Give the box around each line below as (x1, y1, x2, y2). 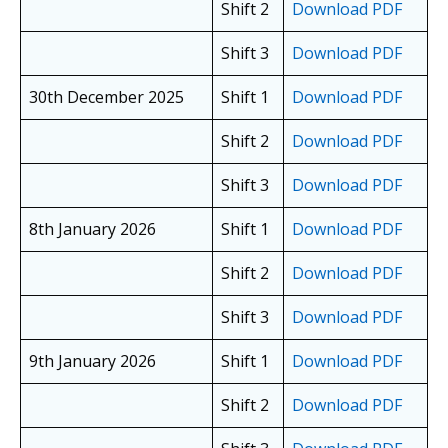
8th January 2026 (29, 218, 156, 241)
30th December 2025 (29, 86, 184, 109)
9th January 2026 (29, 350, 156, 373)
